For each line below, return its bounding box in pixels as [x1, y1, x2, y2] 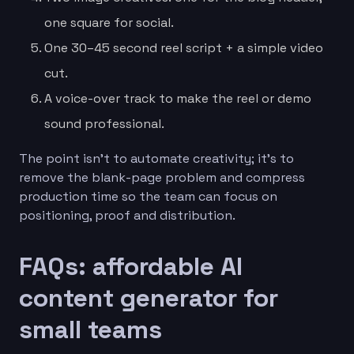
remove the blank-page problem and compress [19, 168, 305, 186]
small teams [19, 313, 162, 345]
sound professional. [44, 115, 164, 132]
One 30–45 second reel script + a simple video [44, 39, 323, 56]
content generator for [19, 281, 278, 314]
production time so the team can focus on [19, 187, 277, 205]
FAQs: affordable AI [19, 250, 243, 282]
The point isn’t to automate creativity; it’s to [19, 149, 294, 167]
